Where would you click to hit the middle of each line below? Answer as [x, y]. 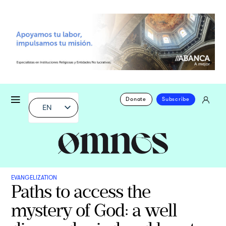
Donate [136, 99]
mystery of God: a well [94, 210]
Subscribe [176, 99]
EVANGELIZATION [34, 177]
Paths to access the [81, 191]
